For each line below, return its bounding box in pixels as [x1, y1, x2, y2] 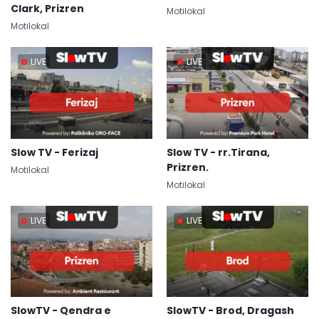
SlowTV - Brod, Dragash [167, 303, 294, 318]
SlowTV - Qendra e [11, 303, 111, 318]
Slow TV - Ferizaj [11, 145, 98, 159]
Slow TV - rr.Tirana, [167, 145, 270, 159]
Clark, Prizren [11, 1, 84, 16]
